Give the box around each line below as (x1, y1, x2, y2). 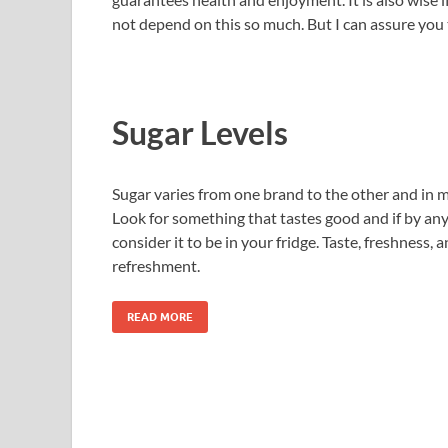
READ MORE (127, 309, 193, 324)
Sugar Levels (112, 112, 288, 152)
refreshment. (112, 255, 200, 275)
